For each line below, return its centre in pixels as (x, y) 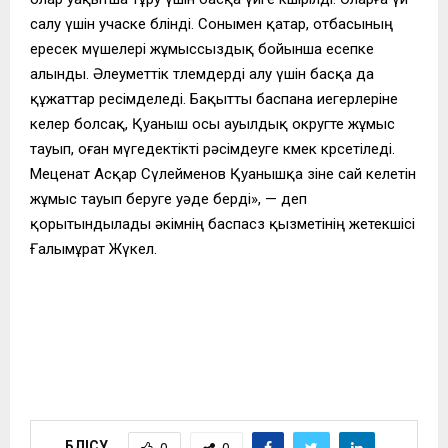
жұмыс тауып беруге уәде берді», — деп (168, 198)
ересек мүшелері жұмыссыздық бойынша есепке (202, 48)
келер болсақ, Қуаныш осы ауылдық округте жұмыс (212, 123)
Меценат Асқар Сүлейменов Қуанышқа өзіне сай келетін (223, 173)
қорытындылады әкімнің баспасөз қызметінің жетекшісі (222, 223)
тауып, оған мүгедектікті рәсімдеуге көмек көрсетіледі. (212, 148)
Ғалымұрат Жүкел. (93, 248)
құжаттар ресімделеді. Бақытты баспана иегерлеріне (214, 98)
